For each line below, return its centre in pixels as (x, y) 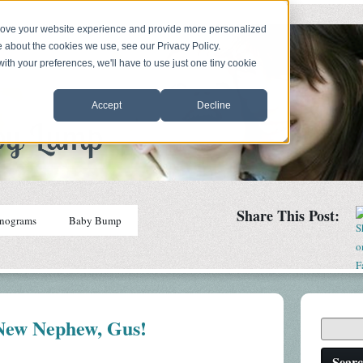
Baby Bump (95, 221)
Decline (214, 105)
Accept (107, 105)
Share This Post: (288, 216)
